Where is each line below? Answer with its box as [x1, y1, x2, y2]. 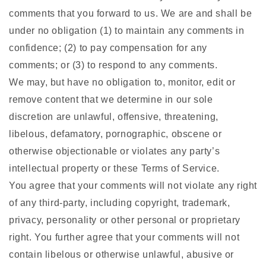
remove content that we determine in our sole [9, 94, 213, 105]
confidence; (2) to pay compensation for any [9, 43, 207, 53]
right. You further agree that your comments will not [9, 232, 240, 243]
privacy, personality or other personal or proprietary [9, 215, 240, 226]
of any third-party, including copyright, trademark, [9, 198, 230, 208]
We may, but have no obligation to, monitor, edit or [9, 77, 236, 88]
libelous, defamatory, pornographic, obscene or [9, 129, 222, 140]
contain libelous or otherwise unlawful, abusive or [9, 249, 235, 260]
